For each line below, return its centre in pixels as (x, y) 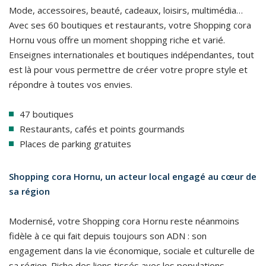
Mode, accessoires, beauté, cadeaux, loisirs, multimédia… (126, 10)
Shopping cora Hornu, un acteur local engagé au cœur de (133, 176)
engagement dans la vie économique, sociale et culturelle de (132, 251)
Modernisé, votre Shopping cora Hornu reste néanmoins (124, 221)
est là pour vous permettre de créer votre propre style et (128, 69)
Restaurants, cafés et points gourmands (102, 129)
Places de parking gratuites (75, 144)
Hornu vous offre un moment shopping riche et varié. (117, 40)
